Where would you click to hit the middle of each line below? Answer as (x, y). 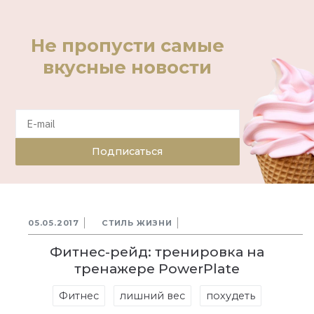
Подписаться (128, 151)
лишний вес (152, 295)
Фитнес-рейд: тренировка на (157, 251)
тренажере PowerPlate (157, 268)
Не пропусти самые (127, 45)
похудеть (231, 295)
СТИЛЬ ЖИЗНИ (137, 223)
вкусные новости (128, 67)
